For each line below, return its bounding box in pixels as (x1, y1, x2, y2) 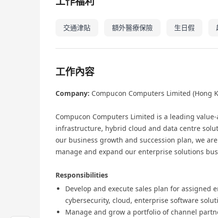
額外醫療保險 (112, 23, 153, 32)
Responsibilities (55, 170, 108, 180)
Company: (55, 89, 90, 98)
